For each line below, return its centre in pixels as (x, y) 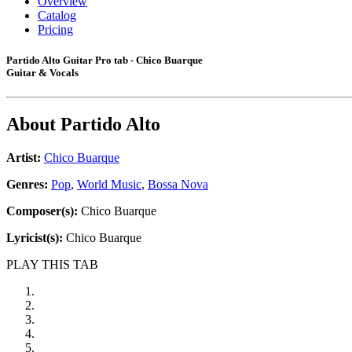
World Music (109, 185)
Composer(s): (42, 211)
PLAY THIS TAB (52, 265)
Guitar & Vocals (42, 73)
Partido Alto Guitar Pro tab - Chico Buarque (104, 60)
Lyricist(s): (35, 238)
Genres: (29, 185)
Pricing (55, 29)
